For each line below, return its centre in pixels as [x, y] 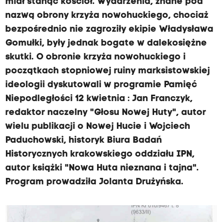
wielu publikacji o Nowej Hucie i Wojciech [98, 127]
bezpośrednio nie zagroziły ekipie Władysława [109, 29]
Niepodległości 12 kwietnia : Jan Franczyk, [99, 99]
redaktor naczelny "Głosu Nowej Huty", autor [106, 113]
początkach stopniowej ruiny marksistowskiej [108, 71]
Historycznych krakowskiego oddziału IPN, [100, 154]
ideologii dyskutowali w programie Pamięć [101, 85]
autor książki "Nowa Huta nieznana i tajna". [102, 168]
